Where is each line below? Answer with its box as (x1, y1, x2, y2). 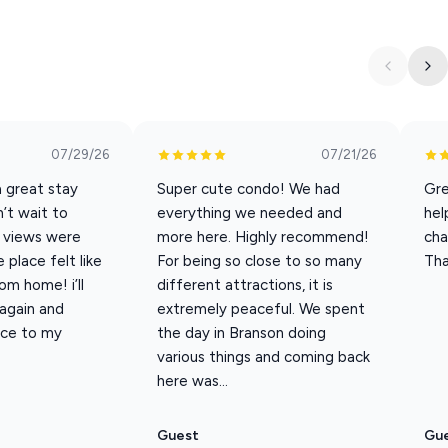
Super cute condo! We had (157, 180, 341, 199)
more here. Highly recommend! (157, 228, 370, 247)
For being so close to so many (157, 252, 363, 271)
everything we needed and (157, 204, 343, 223)
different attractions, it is (157, 276, 334, 295)
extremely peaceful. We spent (157, 300, 366, 319)
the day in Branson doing (157, 324, 327, 343)
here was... (157, 372, 229, 391)
